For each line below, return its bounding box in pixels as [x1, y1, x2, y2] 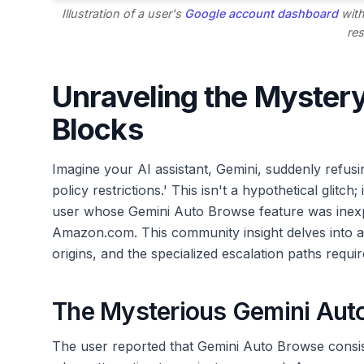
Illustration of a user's [62, 6, 185, 21]
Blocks [52, 111, 143, 148]
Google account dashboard [184, 6, 339, 21]
